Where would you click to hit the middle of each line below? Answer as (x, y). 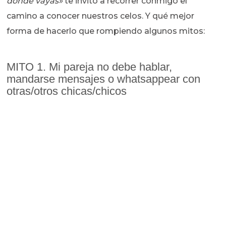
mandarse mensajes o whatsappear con (104, 79)
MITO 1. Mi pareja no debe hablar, (90, 67)
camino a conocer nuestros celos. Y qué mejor (101, 16)
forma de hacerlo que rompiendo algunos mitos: (107, 31)
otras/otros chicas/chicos (68, 91)
